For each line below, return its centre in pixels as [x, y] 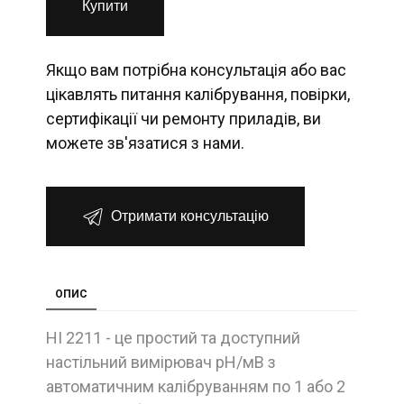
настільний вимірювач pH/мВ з [161, 362]
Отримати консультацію [190, 216]
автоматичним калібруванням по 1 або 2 [196, 386]
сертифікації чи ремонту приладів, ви [184, 118]
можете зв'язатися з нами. [145, 142]
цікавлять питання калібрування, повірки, [198, 94]
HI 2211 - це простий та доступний [173, 337]
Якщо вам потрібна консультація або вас [196, 69]
